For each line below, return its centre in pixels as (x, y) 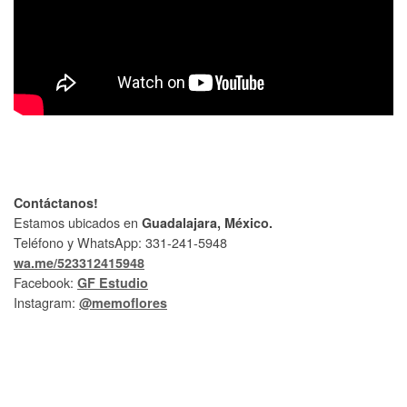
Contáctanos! (56, 202)
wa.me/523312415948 (79, 262)
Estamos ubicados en (78, 222)
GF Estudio (113, 282)
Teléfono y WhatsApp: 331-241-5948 (120, 242)
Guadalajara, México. (207, 222)
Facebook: (45, 282)
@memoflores (123, 302)
